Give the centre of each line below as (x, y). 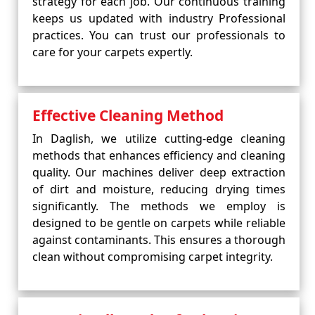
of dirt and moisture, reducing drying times (159, 189)
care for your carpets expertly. (112, 52)
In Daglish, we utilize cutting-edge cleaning (159, 139)
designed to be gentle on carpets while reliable (159, 223)
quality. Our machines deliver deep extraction (159, 172)
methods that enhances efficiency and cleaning (159, 155)
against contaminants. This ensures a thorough (159, 240)
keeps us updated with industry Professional (159, 18)
